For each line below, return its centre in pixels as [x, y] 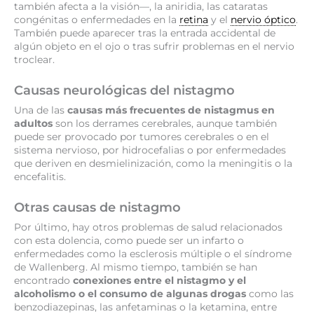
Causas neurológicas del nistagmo [124, 90]
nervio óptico [263, 20]
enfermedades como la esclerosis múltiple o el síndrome [153, 254]
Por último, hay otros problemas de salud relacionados [148, 227]
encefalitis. [40, 177]
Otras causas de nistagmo [97, 207]
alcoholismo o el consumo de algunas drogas [130, 294]
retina [194, 20]
